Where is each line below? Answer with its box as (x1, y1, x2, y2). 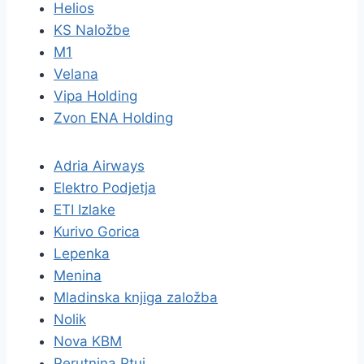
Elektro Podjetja (54, 180, 156, 196)
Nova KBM (54, 333, 122, 349)
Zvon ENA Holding (54, 110, 173, 126)
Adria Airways (54, 158, 145, 174)
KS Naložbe (54, 22, 130, 38)
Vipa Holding (54, 88, 137, 104)
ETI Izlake (54, 201, 115, 218)
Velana (54, 66, 98, 82)
